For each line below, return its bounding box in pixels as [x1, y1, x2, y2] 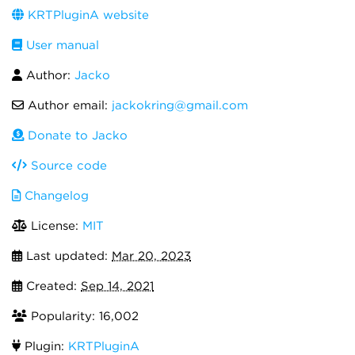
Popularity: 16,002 [27, 309, 139, 323]
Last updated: [22, 249, 112, 263]
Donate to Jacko [24, 128, 128, 143]
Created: [22, 279, 81, 293]
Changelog [21, 189, 89, 203]
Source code [27, 158, 107, 173]
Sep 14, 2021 [81, 279, 154, 293]
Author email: [24, 98, 112, 113]
